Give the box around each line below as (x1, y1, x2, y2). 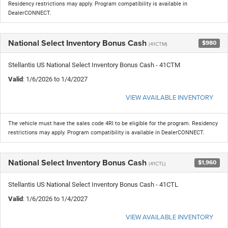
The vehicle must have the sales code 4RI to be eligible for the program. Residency (8, 120, 218, 127)
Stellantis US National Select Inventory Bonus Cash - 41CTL (8, 180, 178, 188)
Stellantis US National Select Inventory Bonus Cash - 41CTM (8, 61, 180, 69)
